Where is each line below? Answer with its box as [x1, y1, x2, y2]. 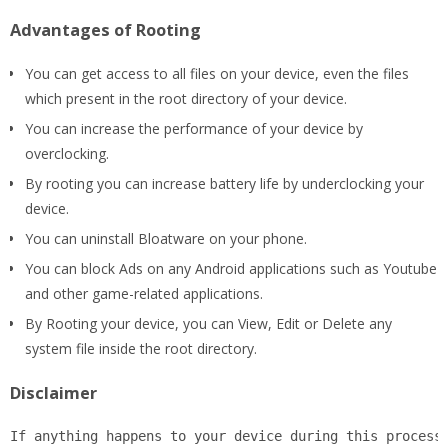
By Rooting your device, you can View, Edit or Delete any [25, 313, 392, 333]
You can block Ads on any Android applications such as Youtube [25, 258, 437, 278]
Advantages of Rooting [10, 18, 201, 41]
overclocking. [25, 143, 109, 163]
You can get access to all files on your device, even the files [25, 63, 409, 83]
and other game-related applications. [25, 283, 263, 303]
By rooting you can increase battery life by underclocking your [25, 173, 424, 193]
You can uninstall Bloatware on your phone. [25, 228, 307, 248]
